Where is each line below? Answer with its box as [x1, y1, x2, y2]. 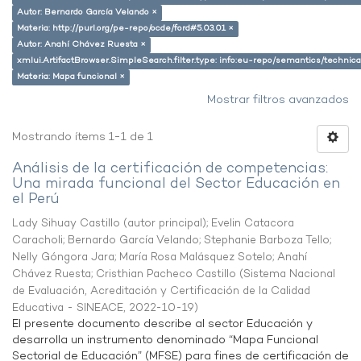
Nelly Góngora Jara [12, 250, 114, 265]
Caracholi [12, 233, 63, 248]
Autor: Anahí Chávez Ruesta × [17, 39, 146, 51]
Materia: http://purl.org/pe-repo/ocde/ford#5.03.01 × [17, 23, 234, 35]
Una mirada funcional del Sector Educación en [12, 174, 340, 194]
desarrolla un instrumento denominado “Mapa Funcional [12, 333, 318, 348]
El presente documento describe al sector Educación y [12, 317, 313, 332]
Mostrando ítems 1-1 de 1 [12, 130, 153, 145]
